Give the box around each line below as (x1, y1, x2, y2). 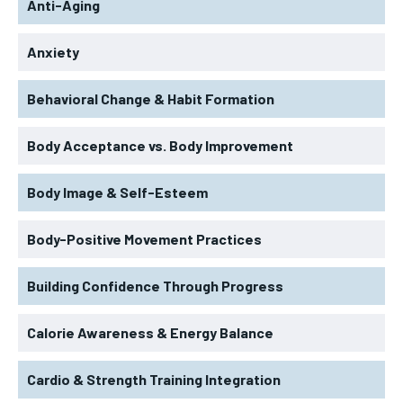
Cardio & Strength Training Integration (27, 370, 281, 388)
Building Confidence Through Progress (27, 276, 283, 294)
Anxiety (27, 42, 79, 60)
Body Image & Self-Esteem (27, 183, 208, 201)
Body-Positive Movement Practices (27, 229, 262, 247)
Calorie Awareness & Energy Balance (27, 323, 273, 341)
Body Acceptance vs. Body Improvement (27, 136, 293, 154)
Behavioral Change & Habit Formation (27, 89, 274, 107)
